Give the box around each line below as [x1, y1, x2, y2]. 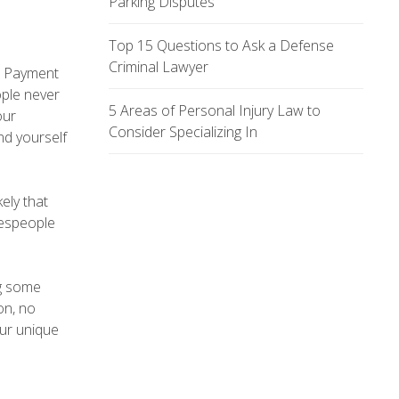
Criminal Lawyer [109, 57, 208, 77]
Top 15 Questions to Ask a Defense [109, 36, 334, 55]
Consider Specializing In [109, 122, 257, 142]
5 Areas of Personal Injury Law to [109, 101, 321, 120]
